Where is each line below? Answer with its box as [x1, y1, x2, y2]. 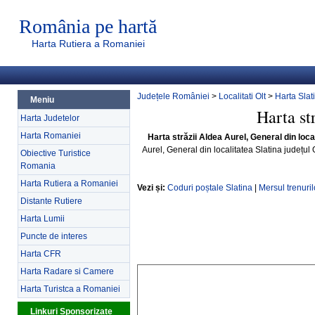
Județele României [137, 91, 210, 101]
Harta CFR [20, 249, 61, 259]
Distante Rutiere [20, 196, 82, 206]
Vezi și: [137, 183, 165, 193]
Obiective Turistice [20, 148, 91, 158]
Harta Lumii [20, 214, 65, 224]
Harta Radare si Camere [20, 266, 114, 276]
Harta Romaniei [20, 131, 81, 141]
